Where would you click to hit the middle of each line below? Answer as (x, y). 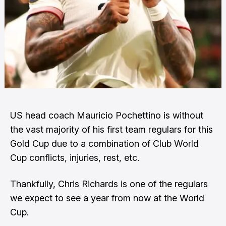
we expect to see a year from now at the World (107, 198)
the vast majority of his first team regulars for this (111, 129)
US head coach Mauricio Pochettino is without (107, 115)
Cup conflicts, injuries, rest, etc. (75, 158)
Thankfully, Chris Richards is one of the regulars (109, 184)
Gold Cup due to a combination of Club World (104, 144)
